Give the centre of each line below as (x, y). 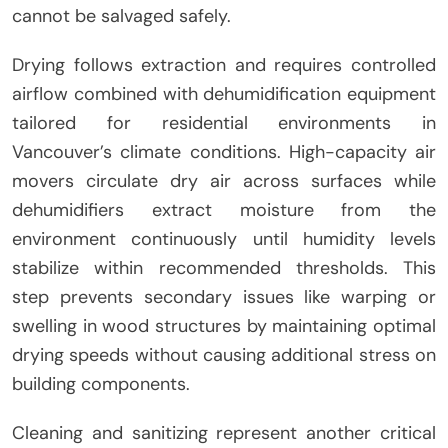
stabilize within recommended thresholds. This (224, 268)
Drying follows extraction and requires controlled (224, 65)
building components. (101, 384)
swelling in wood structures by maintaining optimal (224, 326)
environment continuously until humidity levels (224, 239)
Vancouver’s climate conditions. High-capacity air (224, 152)
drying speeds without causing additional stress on (224, 355)
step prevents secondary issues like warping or (224, 297)
